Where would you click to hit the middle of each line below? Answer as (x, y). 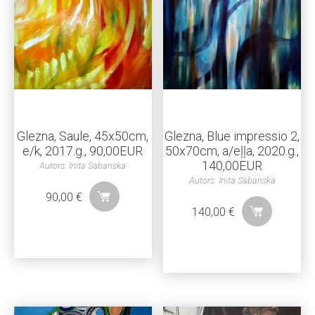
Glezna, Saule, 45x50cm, (83, 136)
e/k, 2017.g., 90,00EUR (83, 150)
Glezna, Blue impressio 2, (232, 136)
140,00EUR (232, 165)
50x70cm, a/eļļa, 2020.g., (232, 150)
